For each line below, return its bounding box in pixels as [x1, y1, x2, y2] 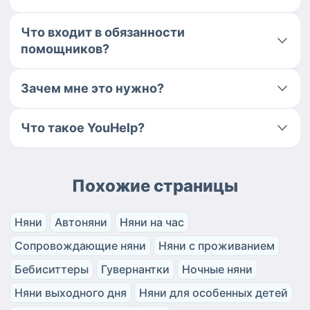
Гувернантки [101, 262, 170, 276]
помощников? [21, 41, 109, 56]
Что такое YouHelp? [21, 120, 145, 135]
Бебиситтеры [15, 262, 89, 276]
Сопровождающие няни [15, 238, 146, 253]
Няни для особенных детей [139, 285, 288, 300]
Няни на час [120, 215, 184, 229]
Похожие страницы [72, 175, 238, 196]
